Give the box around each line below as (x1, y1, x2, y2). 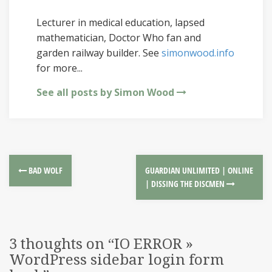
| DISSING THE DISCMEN (145, 178, 226, 189)
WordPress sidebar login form (9, 251, 224, 268)
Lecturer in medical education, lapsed (36, 16, 205, 29)
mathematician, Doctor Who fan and (36, 31, 201, 44)
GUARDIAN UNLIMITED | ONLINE (145, 165, 253, 176)
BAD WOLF (27, 165, 63, 176)
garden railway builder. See (36, 46, 161, 59)
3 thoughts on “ (9, 236, 114, 253)
